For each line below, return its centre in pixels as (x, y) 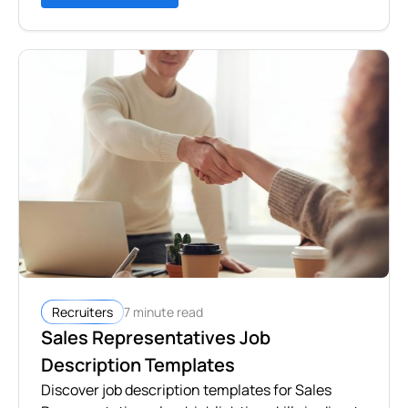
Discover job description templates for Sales (186, 390)
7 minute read (163, 311)
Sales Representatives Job (156, 338)
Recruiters (82, 312)
